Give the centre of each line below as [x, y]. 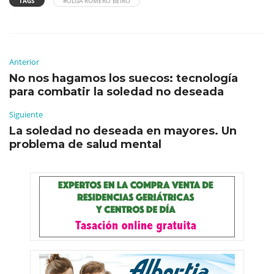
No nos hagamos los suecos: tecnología [124, 78]
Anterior [24, 61]
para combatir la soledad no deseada [117, 91]
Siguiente [26, 114]
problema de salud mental [85, 144]
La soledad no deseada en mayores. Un [123, 131]
